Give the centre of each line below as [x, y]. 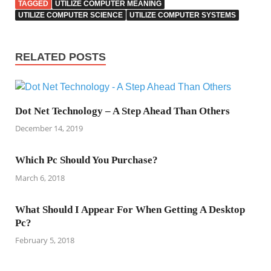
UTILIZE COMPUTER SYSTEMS [183, 15]
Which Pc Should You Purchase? [87, 160]
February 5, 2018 [45, 240]
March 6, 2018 [40, 178]
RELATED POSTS [60, 57]
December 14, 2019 [49, 129]
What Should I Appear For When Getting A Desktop [130, 209]
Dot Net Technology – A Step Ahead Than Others [122, 111]
